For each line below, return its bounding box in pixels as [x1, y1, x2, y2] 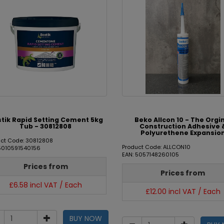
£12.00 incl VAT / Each [145, 186, 220, 196]
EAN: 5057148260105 [121, 150, 179, 158]
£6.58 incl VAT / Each [9, 180, 82, 190]
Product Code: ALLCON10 [121, 143, 190, 151]
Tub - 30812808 [19, 122, 72, 130]
